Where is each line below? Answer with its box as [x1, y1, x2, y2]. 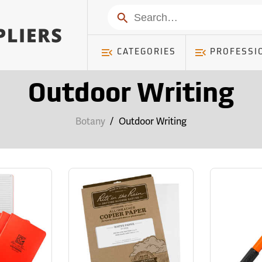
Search [112, 10, 147, 23]
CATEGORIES [116, 48, 176, 57]
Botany [75, 116, 105, 127]
